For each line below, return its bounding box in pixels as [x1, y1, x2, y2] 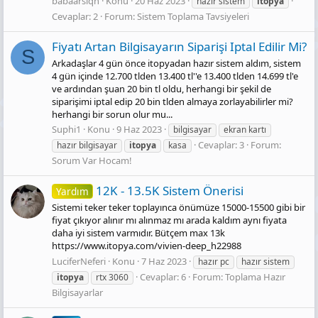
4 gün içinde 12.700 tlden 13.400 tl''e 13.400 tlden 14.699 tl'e [52, 69, 298, 82]
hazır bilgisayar [57, 139, 117, 152]
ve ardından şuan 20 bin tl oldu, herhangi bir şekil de [52, 82, 271, 95]
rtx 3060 [96, 270, 128, 283]
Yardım [55, 185, 89, 199]
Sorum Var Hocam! [52, 154, 132, 168]
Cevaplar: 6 [140, 270, 186, 283]
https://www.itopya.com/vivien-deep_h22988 [52, 239, 241, 253]
